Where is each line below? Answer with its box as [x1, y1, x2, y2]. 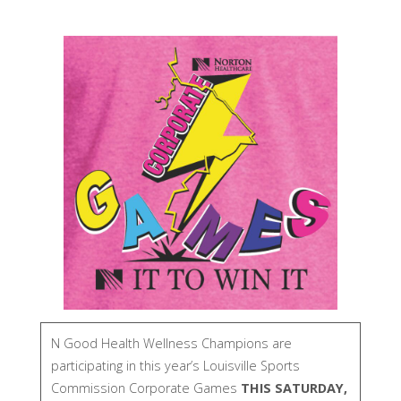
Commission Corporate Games [50, 380, 241, 397]
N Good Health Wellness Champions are [50, 335, 292, 353]
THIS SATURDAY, [240, 380, 347, 397]
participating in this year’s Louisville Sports [50, 357, 300, 375]
